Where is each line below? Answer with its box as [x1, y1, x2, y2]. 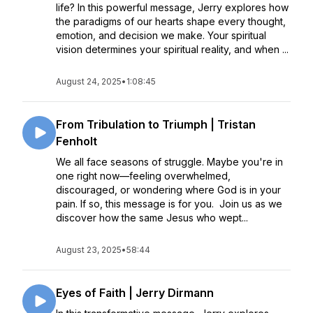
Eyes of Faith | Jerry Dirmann [56, 286, 214, 300]
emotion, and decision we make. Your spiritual [56, 29, 266, 41]
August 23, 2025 [56, 245, 122, 255]
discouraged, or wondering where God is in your [56, 184, 281, 196]
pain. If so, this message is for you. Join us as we [56, 198, 282, 210]
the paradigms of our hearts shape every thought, [56, 15, 286, 27]
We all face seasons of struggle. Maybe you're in [56, 156, 283, 168]
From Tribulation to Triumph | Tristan [56, 117, 256, 131]
